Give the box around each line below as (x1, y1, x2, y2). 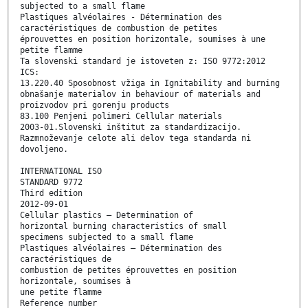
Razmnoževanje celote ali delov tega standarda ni (20, 133, 251, 143)
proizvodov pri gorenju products (20, 100, 169, 110)
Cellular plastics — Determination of (20, 210, 193, 220)
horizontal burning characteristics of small (20, 221, 227, 231)
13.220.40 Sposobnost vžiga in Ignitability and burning (20, 78, 280, 88)
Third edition (20, 188, 82, 198)
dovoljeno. (20, 144, 68, 154)
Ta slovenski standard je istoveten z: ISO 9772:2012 (20, 56, 265, 66)
